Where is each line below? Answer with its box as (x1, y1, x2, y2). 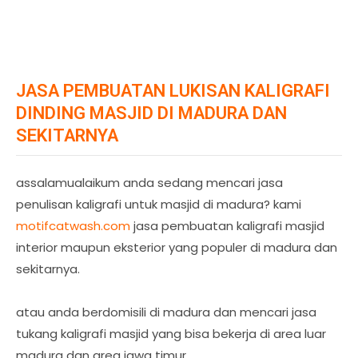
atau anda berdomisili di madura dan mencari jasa (16, 304, 316, 320)
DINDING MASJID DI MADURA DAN (16, 103, 287, 123)
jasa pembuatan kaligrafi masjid (130, 217, 324, 234)
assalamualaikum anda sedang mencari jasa (16, 174, 283, 191)
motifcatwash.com (16, 217, 130, 234)
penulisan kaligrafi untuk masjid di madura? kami (16, 196, 301, 213)
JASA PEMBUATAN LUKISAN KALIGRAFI (16, 81, 330, 101)
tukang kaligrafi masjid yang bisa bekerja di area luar (16, 325, 326, 342)
